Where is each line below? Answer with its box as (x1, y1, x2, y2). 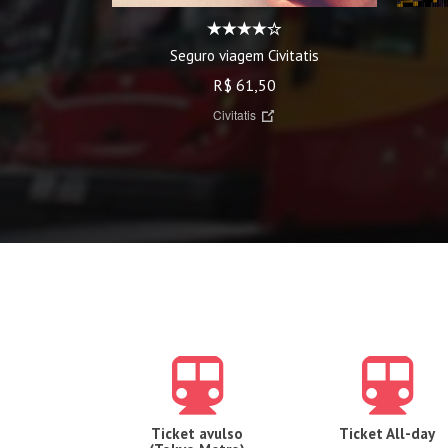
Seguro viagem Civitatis (170, 45, 319, 65)
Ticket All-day (339, 423, 435, 443)
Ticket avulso (151, 423, 243, 443)
